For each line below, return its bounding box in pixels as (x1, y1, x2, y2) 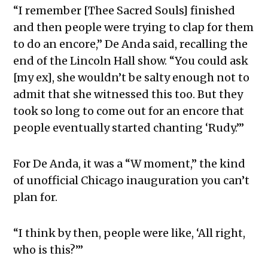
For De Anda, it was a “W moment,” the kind (13, 156, 246, 170)
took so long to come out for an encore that (13, 103, 245, 118)
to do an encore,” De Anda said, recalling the (13, 36, 248, 51)
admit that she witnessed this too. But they (13, 87, 243, 101)
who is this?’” (13, 242, 86, 257)
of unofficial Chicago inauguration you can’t (13, 173, 250, 187)
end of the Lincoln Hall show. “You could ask (13, 53, 249, 68)
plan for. (13, 190, 58, 204)
